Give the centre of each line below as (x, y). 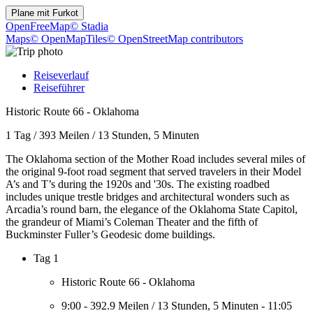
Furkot (65, 13)
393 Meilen (64, 135)
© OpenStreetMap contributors (175, 39)
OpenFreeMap (38, 26)
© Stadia (89, 26)
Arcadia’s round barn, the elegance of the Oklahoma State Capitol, (152, 209)
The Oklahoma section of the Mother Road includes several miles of (155, 159)
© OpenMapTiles (68, 39)
